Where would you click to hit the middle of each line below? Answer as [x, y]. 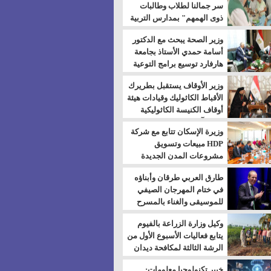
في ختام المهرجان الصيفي [180, 190]
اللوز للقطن [204, 260]
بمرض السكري [198, 76]
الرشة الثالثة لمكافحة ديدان [178, 248]
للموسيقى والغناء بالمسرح [180, 202]
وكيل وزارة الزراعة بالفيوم [180, 224]
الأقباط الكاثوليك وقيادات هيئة [175, 98]
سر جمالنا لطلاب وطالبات [181, 6]
